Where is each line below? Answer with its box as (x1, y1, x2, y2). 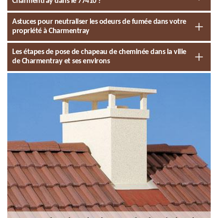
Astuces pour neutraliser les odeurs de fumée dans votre (12, 18, 186, 26)
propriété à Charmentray (12, 27, 90, 35)
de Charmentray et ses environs (12, 57, 109, 65)
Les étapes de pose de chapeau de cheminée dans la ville (12, 48, 186, 56)
